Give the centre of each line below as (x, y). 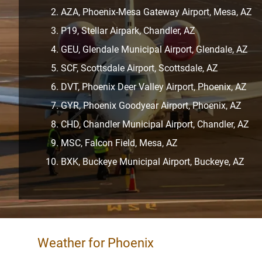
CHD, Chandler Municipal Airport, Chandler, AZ (155, 125)
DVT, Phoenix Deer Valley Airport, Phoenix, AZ (154, 87)
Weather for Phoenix (96, 243)
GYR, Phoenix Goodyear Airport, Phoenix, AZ (151, 106)
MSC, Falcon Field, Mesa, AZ (119, 143)
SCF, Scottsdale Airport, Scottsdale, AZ (139, 68)
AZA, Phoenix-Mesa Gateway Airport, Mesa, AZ (156, 12)
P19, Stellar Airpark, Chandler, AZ (128, 31)
